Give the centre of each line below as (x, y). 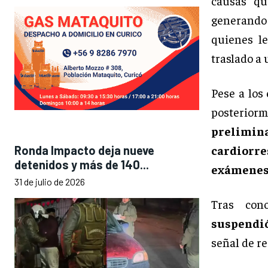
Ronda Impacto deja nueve (84, 150)
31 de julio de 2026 (50, 182)
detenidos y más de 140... (82, 165)
